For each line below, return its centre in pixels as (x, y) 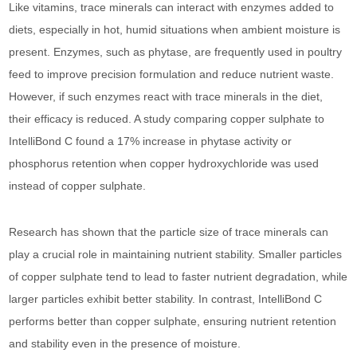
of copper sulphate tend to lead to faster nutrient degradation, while (178, 277)
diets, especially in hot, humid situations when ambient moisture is (175, 29)
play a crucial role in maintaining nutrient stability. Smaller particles (176, 254)
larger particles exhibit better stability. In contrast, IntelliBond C (166, 299)
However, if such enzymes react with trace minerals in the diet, (166, 96)
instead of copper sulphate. (78, 186)
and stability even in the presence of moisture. (125, 343)
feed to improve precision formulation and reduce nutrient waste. (172, 74)
